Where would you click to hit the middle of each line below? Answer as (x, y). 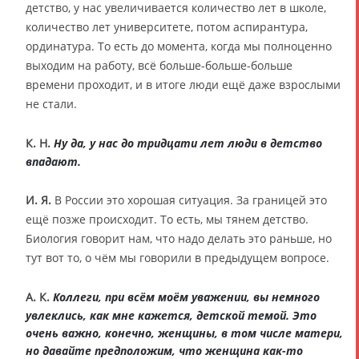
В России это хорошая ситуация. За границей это (189, 200)
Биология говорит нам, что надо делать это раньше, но (179, 238)
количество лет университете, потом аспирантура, (167, 26)
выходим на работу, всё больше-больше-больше (159, 65)
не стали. (51, 103)
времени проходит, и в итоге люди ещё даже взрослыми (183, 84)
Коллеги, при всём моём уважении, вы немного (186, 296)
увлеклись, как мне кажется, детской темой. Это (171, 315)
